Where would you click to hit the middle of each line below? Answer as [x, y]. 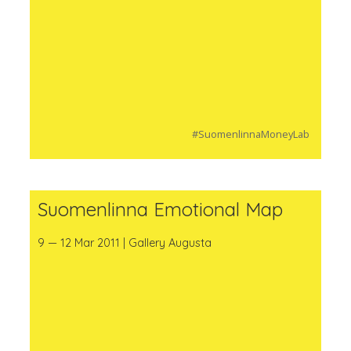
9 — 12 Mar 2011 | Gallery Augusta [125, 243]
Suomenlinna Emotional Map [160, 209]
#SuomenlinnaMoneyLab [251, 134]
